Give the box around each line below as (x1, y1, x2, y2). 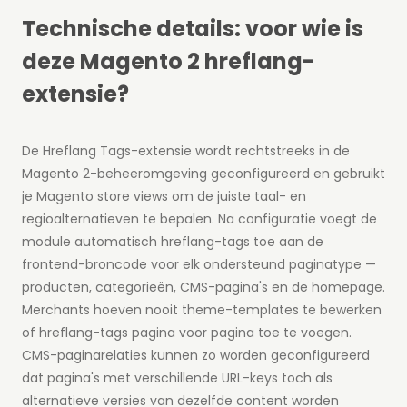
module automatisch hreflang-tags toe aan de (22, 233, 323, 252)
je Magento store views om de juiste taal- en (22, 187, 306, 206)
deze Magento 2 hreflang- (22, 46, 315, 77)
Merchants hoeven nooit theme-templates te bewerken (22, 301, 382, 320)
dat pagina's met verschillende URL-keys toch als (22, 369, 333, 388)
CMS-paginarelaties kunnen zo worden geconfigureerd (22, 346, 370, 365)
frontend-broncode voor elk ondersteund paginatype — (22, 255, 376, 274)
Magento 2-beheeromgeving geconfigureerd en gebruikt (22, 164, 385, 184)
